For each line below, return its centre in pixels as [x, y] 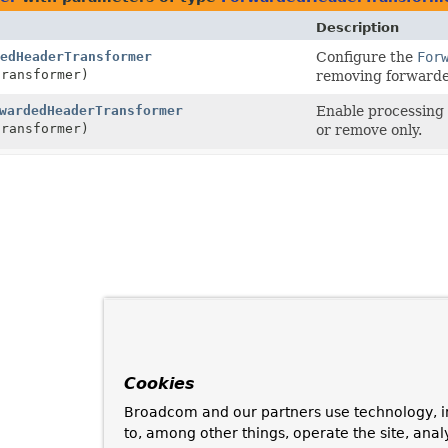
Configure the [366, 56]
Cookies [159, 383]
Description [357, 27]
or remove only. [369, 129]
